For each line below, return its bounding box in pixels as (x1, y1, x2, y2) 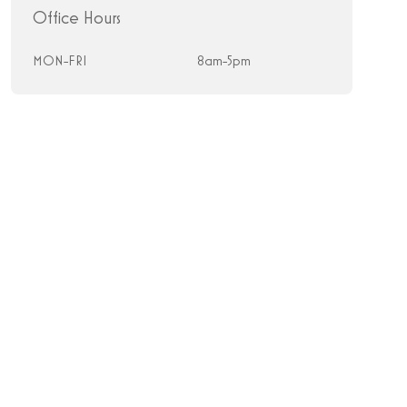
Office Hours (32, 9, 121, 27)
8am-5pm (196, 55, 251, 69)
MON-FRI (32, 55, 87, 69)
